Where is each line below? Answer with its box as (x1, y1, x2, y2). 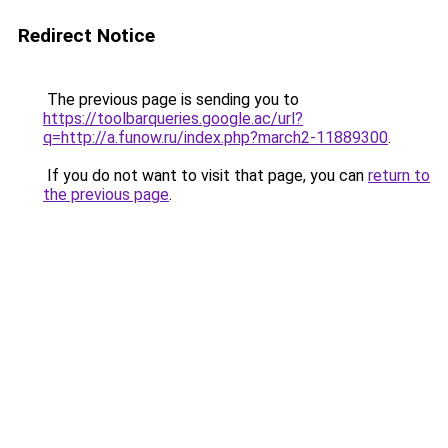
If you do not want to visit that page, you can (43, 166, 368, 185)
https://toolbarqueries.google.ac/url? (43, 109, 303, 128)
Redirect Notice (18, 24, 155, 47)
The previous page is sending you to (43, 90, 299, 109)
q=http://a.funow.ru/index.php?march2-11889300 (43, 128, 388, 147)
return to (368, 166, 430, 185)
